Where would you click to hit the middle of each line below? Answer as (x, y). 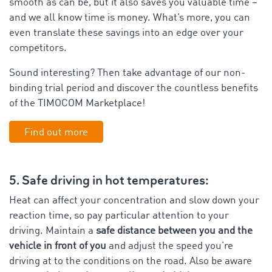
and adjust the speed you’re (171, 246)
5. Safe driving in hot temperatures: (109, 180)
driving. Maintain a (53, 231)
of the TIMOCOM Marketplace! (77, 103)
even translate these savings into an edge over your (126, 33)
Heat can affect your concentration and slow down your (134, 200)
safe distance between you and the (174, 231)
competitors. (38, 48)
